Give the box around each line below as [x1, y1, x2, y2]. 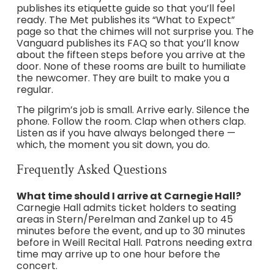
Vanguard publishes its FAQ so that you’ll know [16, 35, 239, 50]
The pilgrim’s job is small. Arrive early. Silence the [16, 103, 250, 117]
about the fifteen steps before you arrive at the [16, 47, 245, 62]
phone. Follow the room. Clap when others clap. [16, 114, 246, 129]
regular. [16, 82, 53, 97]
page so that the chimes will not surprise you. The [16, 24, 254, 39]
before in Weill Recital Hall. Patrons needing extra [16, 235, 252, 250]
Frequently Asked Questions [16, 160, 167, 179]
